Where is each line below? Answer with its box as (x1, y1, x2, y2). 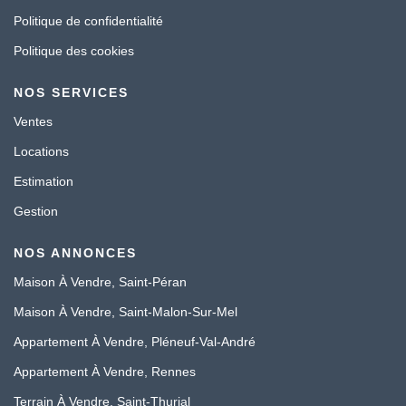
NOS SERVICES (14, 85, 129, 100)
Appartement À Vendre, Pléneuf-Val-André (14, 334, 256, 349)
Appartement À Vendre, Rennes (14, 364, 196, 379)
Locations (14, 144, 69, 159)
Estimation (14, 174, 73, 188)
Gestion (14, 204, 58, 218)
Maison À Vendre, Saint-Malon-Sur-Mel (14, 304, 237, 319)
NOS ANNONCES (14, 246, 137, 260)
